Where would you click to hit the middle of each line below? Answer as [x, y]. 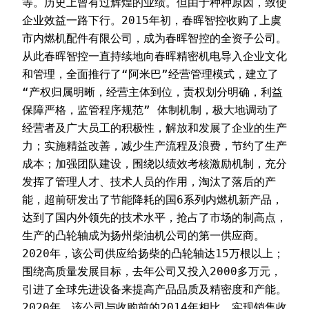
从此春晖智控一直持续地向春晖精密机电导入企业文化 [154, 56]
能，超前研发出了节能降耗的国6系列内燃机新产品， [152, 199]
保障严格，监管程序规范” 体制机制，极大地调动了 [150, 110]
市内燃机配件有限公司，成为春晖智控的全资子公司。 [154, 38]
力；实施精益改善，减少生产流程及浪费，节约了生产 [154, 146]
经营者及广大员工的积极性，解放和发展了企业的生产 [154, 128]
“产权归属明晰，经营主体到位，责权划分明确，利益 [152, 92]
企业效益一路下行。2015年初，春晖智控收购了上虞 [152, 20]
